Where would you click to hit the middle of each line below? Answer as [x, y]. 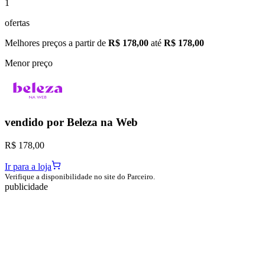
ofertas [17, 22]
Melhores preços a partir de [56, 43]
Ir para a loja [28, 167]
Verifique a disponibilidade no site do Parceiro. [80, 177]
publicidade [26, 187]
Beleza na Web [102, 122]
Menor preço [29, 63]
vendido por [36, 122]
